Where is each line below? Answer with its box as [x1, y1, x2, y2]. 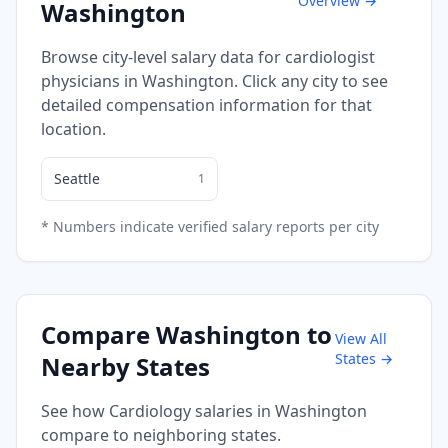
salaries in [191, 399, 275, 422]
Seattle [54, 168, 100, 188]
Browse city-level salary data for [41, 45, 285, 68]
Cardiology [109, 399, 191, 422]
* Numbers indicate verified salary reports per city [41, 216, 379, 236]
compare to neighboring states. [41, 423, 281, 446]
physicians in [41, 69, 142, 92]
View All [335, 328, 388, 348]
